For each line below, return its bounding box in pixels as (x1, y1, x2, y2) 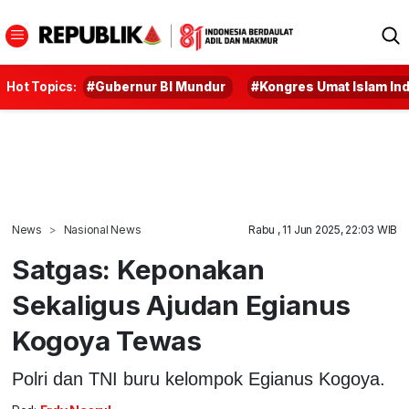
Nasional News (63, 223, 142, 236)
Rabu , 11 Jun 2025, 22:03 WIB (248, 223, 398, 236)
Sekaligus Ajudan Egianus (11, 288, 351, 321)
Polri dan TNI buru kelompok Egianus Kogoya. (11, 368, 385, 389)
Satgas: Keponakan (11, 253, 265, 286)
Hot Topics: (6, 79, 77, 94)
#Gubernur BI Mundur (87, 79, 226, 94)
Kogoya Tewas (11, 324, 202, 357)
